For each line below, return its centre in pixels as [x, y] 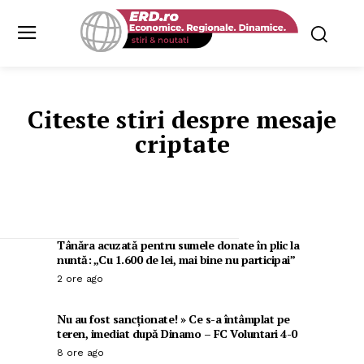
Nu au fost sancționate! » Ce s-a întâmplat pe [173, 319]
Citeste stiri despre [142, 120]
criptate [182, 144]
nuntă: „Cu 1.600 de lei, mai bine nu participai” [176, 260]
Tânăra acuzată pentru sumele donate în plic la [178, 245]
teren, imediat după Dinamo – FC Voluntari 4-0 [177, 334]
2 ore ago [80, 279]
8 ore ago [80, 353]
